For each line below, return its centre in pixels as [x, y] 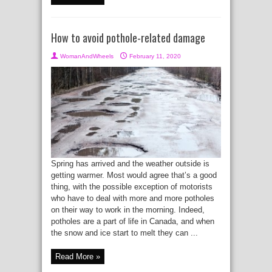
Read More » [78, 256]
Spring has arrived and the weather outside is [130, 163]
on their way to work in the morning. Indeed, [128, 209]
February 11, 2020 [155, 56]
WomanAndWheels [87, 56]
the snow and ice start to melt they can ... [124, 233]
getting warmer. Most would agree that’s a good [134, 175]
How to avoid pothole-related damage [128, 38]
